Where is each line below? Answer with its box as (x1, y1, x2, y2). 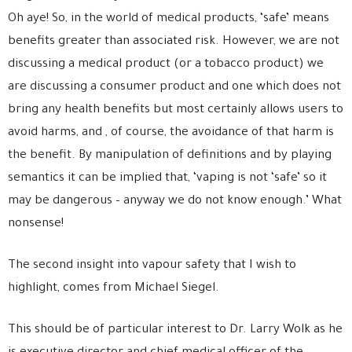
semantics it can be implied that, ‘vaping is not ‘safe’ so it (8, 172, 327, 185)
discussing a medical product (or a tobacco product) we (8, 58, 324, 71)
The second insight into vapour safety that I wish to (8, 259, 296, 273)
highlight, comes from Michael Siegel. (8, 282, 219, 295)
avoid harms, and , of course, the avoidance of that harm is (8, 126, 334, 140)
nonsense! (8, 218, 64, 231)
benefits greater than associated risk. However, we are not (8, 35, 339, 49)
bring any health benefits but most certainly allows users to (8, 104, 343, 117)
